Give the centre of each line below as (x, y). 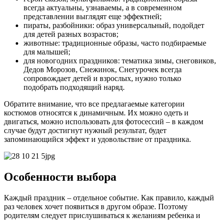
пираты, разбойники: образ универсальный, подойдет (114, 25)
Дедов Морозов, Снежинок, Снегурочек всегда (103, 69)
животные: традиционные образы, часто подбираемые (115, 43)
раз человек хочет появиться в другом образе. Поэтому (96, 206)
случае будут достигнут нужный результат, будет (85, 130)
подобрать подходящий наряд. (74, 87)
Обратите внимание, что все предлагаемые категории (94, 104)
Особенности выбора (60, 177)
